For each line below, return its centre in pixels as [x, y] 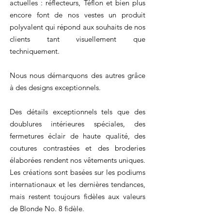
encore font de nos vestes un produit [77, 15]
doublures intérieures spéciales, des [77, 124]
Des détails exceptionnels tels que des [77, 112]
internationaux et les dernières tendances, [77, 184]
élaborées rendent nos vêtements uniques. [77, 160]
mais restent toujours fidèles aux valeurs [77, 196]
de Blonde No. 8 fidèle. [47, 209]
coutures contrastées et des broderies [77, 148]
